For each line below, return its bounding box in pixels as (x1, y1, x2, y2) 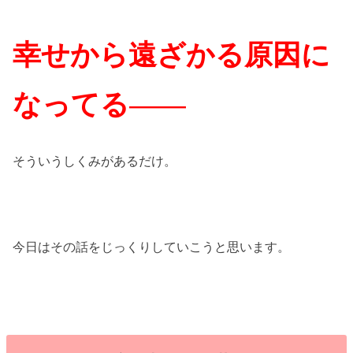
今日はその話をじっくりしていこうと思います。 (13, 240, 291, 255)
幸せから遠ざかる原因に (13, 38, 331, 71)
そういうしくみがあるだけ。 (13, 154, 177, 169)
